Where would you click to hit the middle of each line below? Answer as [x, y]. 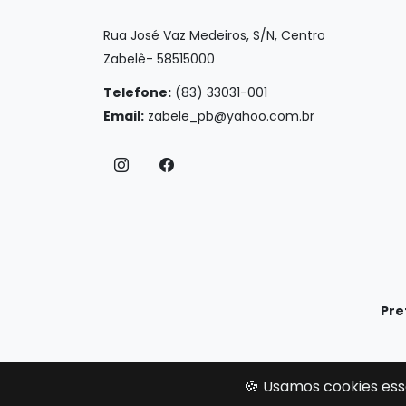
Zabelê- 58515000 [159, 58]
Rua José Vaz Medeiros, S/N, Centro [214, 35]
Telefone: [137, 92]
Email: [124, 116]
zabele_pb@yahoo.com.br [231, 116]
